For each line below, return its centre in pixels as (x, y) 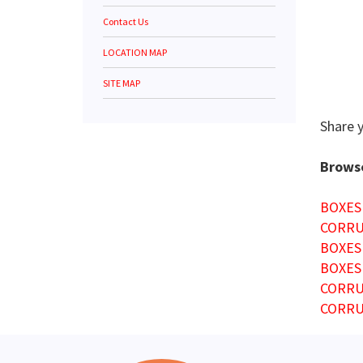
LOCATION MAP (135, 52)
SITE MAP (122, 83)
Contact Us (126, 21)
